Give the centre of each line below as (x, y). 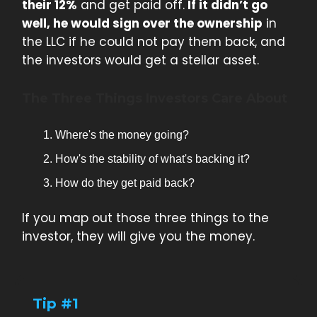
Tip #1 (56, 304)
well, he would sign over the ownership (142, 24)
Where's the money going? (122, 135)
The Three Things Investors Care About (155, 99)
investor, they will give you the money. (138, 237)
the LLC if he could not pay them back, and (154, 42)
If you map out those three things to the (145, 218)
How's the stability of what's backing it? (152, 159)
